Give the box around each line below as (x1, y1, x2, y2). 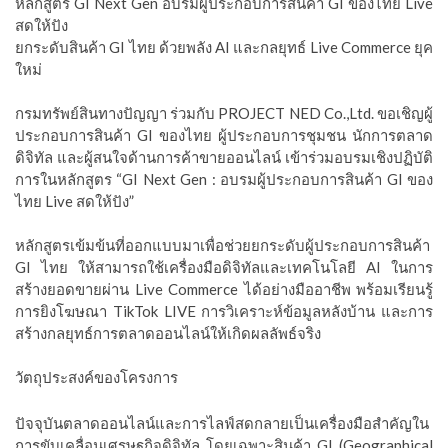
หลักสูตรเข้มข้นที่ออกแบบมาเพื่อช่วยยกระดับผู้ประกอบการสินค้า (15, 236, 430, 254)
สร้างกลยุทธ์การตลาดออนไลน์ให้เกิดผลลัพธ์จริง (15, 324, 321, 342)
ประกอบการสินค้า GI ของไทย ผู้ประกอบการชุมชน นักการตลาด (15, 126, 433, 144)
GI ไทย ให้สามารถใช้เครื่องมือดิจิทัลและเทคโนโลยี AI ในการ (15, 258, 433, 276)
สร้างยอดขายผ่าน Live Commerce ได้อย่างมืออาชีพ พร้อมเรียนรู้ (15, 280, 433, 298)
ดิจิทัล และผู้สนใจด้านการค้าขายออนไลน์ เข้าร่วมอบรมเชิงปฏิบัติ (15, 148, 433, 166)
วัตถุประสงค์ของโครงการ (15, 368, 178, 386)
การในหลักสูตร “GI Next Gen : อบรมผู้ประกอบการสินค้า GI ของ (15, 170, 433, 188)
